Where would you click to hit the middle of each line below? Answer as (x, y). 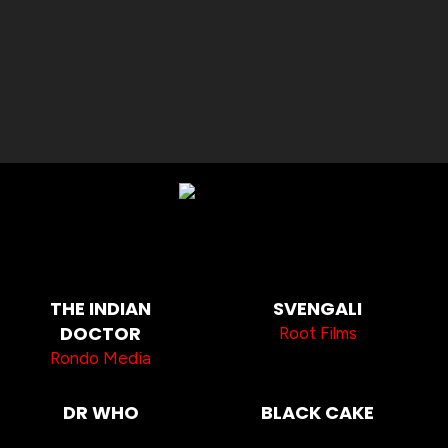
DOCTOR (101, 333)
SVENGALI (318, 308)
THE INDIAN (101, 308)
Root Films (317, 332)
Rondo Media (101, 357)
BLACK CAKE (318, 412)
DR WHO (100, 412)
